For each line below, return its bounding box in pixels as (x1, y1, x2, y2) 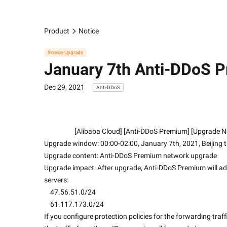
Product (44, 26, 69, 35)
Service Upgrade (48, 49, 83, 55)
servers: (44, 175, 68, 184)
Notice (78, 26, 99, 35)
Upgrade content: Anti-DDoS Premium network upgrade (44, 151, 217, 160)
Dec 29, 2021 (44, 83, 85, 91)
